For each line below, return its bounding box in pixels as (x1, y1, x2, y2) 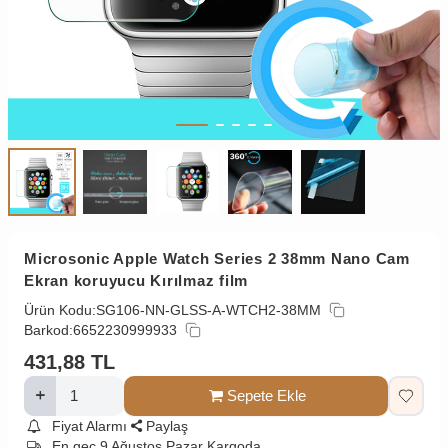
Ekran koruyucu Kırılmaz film (24, 271, 248, 289)
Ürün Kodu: (24, 301, 96, 318)
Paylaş (146, 417, 189, 434)
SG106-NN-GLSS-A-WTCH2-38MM (96, 301, 321, 318)
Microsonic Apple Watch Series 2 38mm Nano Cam (24, 249, 410, 267)
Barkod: (24, 321, 73, 338)
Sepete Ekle (226, 386, 306, 404)
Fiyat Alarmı (51, 417, 127, 434)
